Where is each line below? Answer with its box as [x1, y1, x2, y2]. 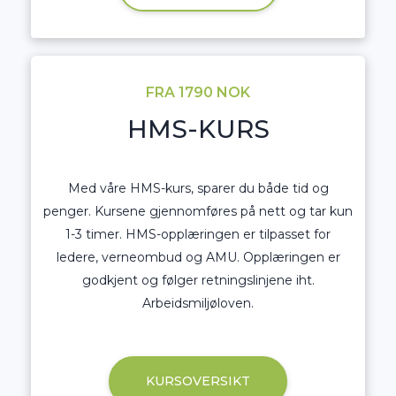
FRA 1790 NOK [146, 83, 250, 101]
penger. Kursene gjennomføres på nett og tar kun [43, 202, 353, 219]
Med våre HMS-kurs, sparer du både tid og [67, 179, 329, 196]
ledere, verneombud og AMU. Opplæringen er [56, 248, 340, 265]
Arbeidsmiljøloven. [142, 294, 254, 311]
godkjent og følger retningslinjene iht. [81, 271, 315, 288]
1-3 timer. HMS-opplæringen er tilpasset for [65, 225, 331, 242]
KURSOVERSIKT [146, 372, 250, 389]
